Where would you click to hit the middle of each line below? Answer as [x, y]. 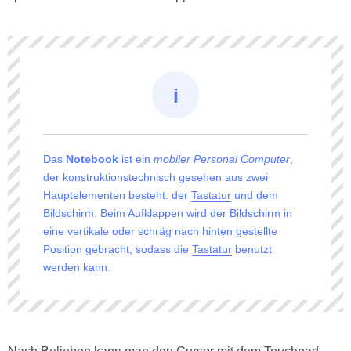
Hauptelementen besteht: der [117, 195]
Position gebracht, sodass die [118, 250]
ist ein [136, 159]
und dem [255, 195]
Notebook [92, 159]
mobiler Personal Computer [222, 159]
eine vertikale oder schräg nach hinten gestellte [160, 232]
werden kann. [77, 268]
